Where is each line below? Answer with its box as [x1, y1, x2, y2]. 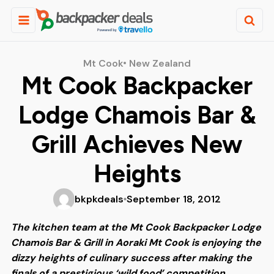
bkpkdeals [75, 192, 124, 206]
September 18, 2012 [127, 192, 221, 206]
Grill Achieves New [32, 129, 242, 159]
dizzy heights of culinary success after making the [10, 251, 252, 264]
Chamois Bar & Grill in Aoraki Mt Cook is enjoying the [10, 235, 261, 249]
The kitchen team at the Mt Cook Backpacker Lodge [10, 220, 261, 234]
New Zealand [129, 56, 191, 70]
